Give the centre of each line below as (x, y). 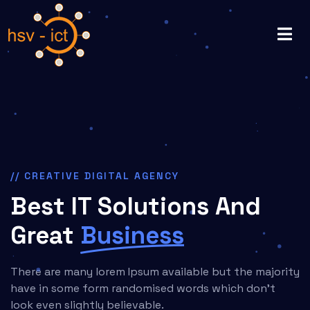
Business (132, 235)
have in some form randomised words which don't (143, 288)
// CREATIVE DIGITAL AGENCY (95, 176)
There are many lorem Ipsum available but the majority (155, 272)
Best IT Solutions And (136, 206)
